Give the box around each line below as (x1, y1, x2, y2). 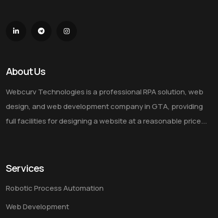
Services (6, 162, 44, 175)
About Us (6, 65, 46, 78)
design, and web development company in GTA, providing (6, 101, 203, 112)
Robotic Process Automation (6, 183, 104, 194)
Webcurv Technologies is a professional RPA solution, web (6, 87, 203, 97)
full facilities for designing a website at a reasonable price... (6, 116, 207, 127)
